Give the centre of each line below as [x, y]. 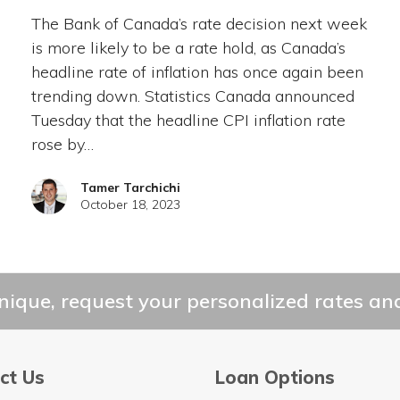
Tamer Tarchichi [130, 188]
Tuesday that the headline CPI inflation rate [188, 121]
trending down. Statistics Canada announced [192, 96]
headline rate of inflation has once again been [197, 72]
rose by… [62, 145]
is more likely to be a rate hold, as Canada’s [188, 48]
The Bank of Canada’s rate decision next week [199, 24]
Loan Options [275, 378]
